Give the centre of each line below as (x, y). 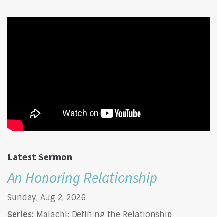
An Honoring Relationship (82, 177)
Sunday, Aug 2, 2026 (46, 197)
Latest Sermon (40, 156)
